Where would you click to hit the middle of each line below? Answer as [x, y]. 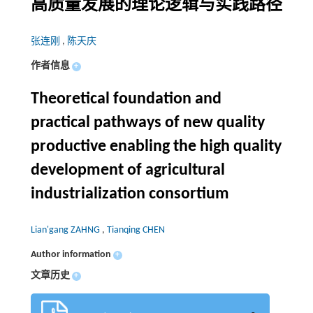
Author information [71, 255]
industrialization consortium [130, 195]
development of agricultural [128, 171]
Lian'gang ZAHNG [66, 231]
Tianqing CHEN [136, 231]
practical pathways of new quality [147, 123]
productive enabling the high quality [156, 147]
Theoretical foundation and [126, 100]
